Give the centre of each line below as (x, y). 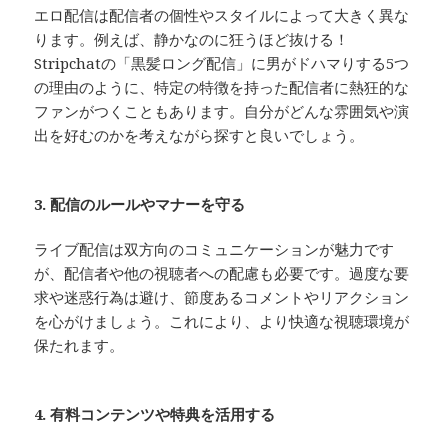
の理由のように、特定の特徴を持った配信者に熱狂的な (222, 86)
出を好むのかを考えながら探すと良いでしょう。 (199, 134)
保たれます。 (79, 344)
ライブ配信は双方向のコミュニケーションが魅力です (214, 248)
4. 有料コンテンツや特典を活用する (155, 413)
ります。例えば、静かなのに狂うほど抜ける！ (192, 38)
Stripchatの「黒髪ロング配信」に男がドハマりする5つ (222, 62)
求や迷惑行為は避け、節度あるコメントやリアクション (222, 296)
